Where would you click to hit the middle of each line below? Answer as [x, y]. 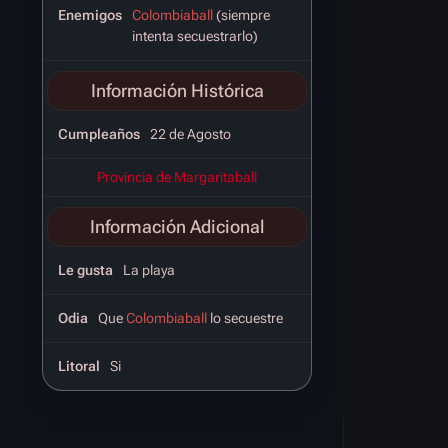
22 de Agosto [190, 133]
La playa [149, 269]
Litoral [79, 365]
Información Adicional [177, 226]
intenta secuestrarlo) [195, 35]
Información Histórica [177, 90]
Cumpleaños [99, 133]
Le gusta [85, 269]
